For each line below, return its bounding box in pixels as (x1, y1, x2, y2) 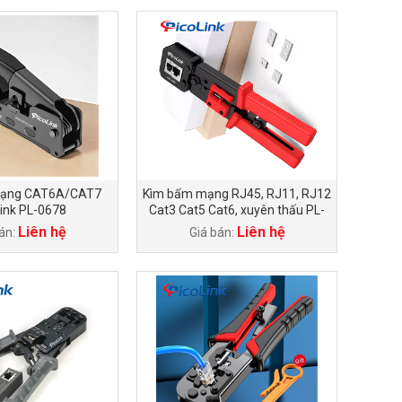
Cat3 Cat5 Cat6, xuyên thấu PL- (149, 203, 325, 217)
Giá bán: (188, 225, 237, 240)
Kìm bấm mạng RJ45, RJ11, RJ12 (143, 187, 331, 201)
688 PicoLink (201, 219, 273, 233)
